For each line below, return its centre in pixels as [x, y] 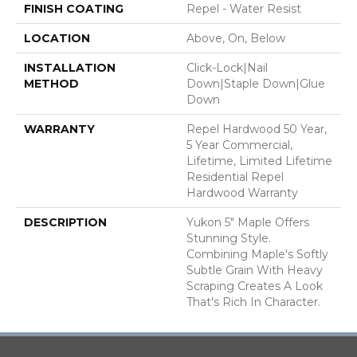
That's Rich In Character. [253, 302]
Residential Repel [235, 177]
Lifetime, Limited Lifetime [259, 161]
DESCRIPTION [65, 222]
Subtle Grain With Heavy [255, 270]
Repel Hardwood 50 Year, [257, 129]
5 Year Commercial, [239, 145]
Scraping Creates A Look [255, 286]
